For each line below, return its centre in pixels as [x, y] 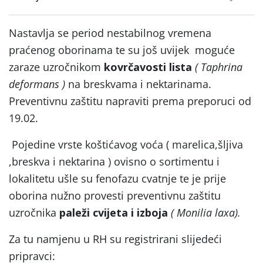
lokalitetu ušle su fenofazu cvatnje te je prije [117, 178]
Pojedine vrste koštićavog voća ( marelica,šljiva [126, 144]
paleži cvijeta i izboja [115, 212]
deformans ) [38, 84]
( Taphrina [217, 67]
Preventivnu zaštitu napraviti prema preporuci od [130, 101]
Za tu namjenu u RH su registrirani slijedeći [115, 239]
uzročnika [34, 212]
